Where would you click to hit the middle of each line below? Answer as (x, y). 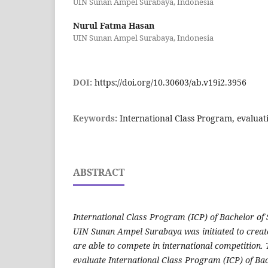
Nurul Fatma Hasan (114, 26)
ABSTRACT (99, 173)
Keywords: (96, 118)
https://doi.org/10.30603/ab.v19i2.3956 (170, 83)
